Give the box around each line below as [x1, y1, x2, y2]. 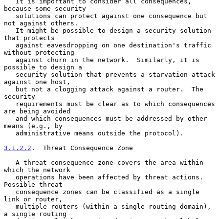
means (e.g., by [4, 122, 63, 130]
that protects [4, 34, 55, 42]
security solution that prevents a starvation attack [4, 70, 16, 78]
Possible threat [4, 180, 63, 188]
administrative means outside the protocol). [4, 129, 16, 137]
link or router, [4, 195, 63, 203]
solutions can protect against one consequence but [4, 12, 16, 20]
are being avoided [4, 107, 70, 115]
